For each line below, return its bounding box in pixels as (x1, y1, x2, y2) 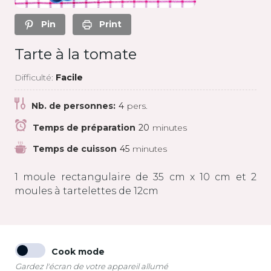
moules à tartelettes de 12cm (15, 184, 158, 197)
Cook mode (51, 246, 105, 258)
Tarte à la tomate (15, 45, 137, 63)
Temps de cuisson (33, 143, 117, 154)
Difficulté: (15, 71, 56, 83)
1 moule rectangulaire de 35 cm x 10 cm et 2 (15, 171, 256, 183)
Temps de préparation (33, 122, 135, 133)
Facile (56, 71, 83, 83)
